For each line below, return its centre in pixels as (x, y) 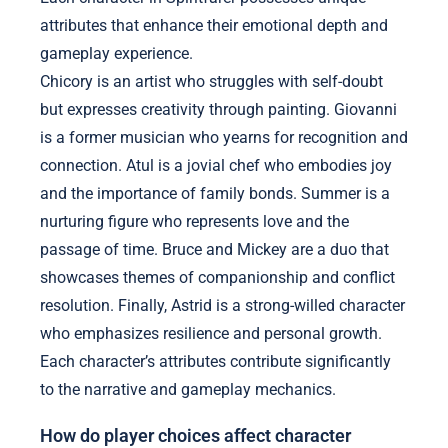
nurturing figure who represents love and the (194, 222)
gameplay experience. (116, 54)
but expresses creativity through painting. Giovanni (218, 110)
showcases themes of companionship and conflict (217, 278)
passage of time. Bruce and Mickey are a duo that (214, 250)
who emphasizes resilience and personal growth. (211, 334)
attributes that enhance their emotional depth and (214, 26)
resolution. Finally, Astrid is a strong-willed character (222, 306)
